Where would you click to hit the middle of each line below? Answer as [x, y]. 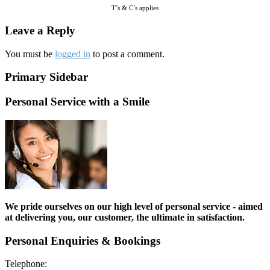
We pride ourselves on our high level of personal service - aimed [134, 206]
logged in [73, 54]
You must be [30, 54]
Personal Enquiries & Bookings [83, 240]
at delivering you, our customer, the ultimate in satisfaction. [126, 217]
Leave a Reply [40, 30]
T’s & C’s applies [135, 8]
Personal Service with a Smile [77, 102]
